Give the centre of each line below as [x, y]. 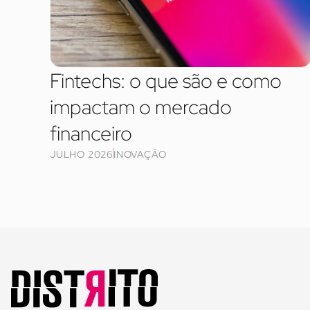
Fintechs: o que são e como [166, 81]
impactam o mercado [141, 107]
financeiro [91, 133]
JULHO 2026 [81, 154]
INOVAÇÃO [140, 154]
